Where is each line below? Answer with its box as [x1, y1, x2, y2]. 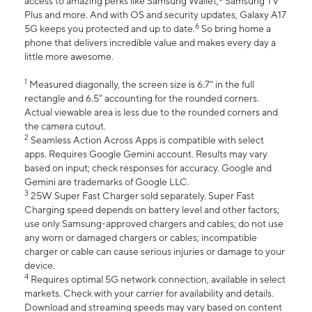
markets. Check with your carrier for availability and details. [24, 288, 274, 299]
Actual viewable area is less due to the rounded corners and [24, 107, 278, 118]
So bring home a [199, 23, 271, 35]
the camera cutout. [24, 120, 106, 132]
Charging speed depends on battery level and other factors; [24, 204, 279, 216]
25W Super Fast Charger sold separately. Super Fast [29, 190, 254, 202]
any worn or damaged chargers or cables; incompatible [24, 232, 257, 244]
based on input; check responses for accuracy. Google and [24, 162, 272, 174]
